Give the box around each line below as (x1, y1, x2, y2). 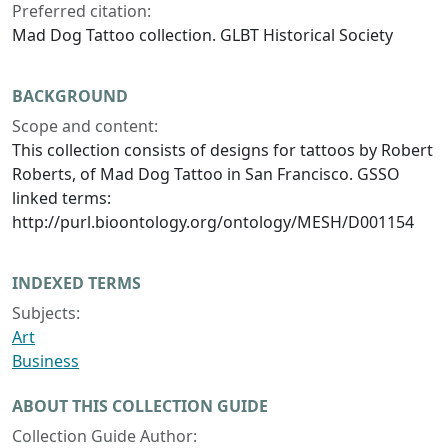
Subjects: (12, 302, 80, 325)
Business (12, 350, 79, 373)
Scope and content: (12, 115, 158, 138)
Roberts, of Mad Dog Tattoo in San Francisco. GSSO (12, 163, 400, 186)
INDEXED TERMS (12, 272, 141, 295)
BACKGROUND (12, 85, 128, 108)
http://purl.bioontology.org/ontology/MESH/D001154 (12, 211, 414, 234)
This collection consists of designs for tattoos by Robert (12, 139, 433, 162)
